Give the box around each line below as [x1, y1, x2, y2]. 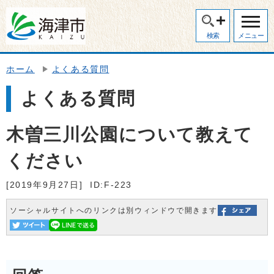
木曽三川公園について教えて [6, 124, 253, 144]
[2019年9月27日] [6, 180, 83, 190]
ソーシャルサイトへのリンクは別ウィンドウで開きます [10, 206, 218, 214]
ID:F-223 [90, 180, 133, 190]
